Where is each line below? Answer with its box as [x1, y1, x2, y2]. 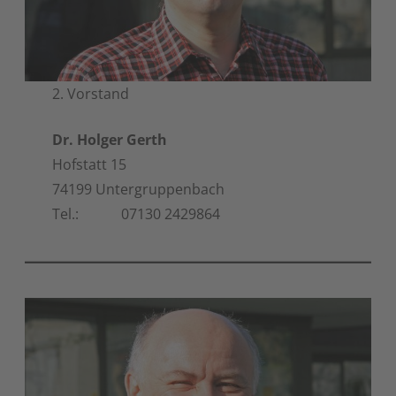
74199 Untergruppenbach [52, 179, 225, 199]
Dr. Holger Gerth [52, 129, 168, 149]
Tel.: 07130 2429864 [52, 203, 221, 224]
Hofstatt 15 [52, 154, 127, 174]
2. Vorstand [52, 83, 130, 103]
